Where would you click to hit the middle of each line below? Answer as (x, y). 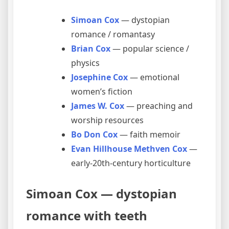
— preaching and (158, 106)
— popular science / (150, 49)
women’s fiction (102, 92)
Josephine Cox (99, 77)
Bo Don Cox (94, 135)
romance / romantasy (113, 35)
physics (85, 63)
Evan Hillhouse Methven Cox (129, 149)
